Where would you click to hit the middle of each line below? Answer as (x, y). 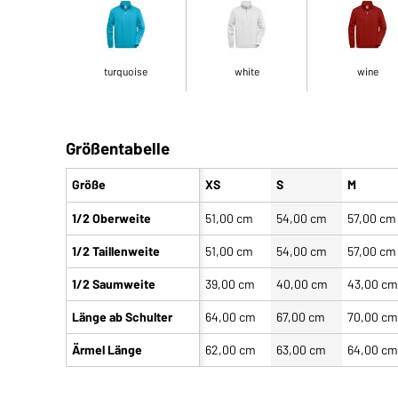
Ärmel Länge (107, 350)
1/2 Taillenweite (116, 251)
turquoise (126, 71)
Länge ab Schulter (123, 317)
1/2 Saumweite (114, 284)
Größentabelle (118, 148)
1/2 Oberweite (112, 218)
